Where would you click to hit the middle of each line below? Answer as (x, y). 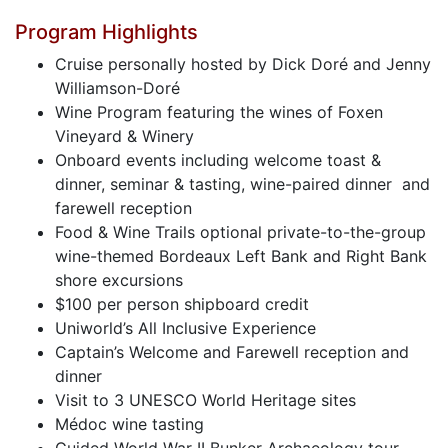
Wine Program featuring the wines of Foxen (219, 112)
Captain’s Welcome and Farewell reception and (232, 352)
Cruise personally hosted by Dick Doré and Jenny (243, 64)
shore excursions (119, 280)
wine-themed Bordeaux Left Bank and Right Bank (241, 256)
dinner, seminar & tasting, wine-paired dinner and (242, 184)
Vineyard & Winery (124, 136)
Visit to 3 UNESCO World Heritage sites (205, 400)
